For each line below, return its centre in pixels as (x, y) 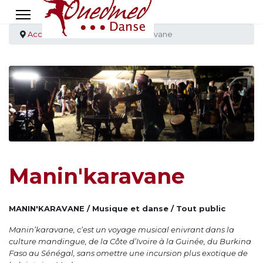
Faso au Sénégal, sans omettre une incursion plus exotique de (128, 253)
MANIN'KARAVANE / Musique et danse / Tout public (117, 208)
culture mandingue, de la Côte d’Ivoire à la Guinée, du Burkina (130, 241)
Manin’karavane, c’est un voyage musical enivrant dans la (122, 229)
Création (85, 34)
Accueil (42, 34)
